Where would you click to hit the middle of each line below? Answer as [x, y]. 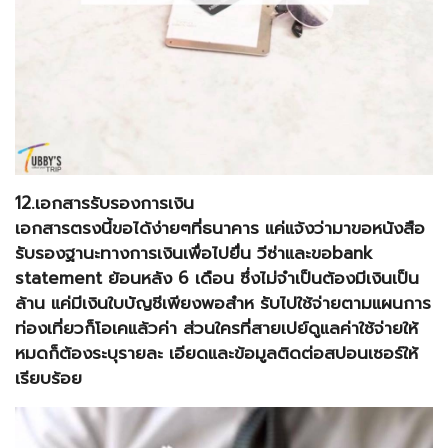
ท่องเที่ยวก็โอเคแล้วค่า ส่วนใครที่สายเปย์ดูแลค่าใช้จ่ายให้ [216, 328]
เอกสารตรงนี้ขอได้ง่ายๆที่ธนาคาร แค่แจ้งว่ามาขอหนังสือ [220, 228]
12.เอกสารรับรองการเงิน [104, 203]
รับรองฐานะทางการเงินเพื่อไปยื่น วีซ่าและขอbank [194, 253]
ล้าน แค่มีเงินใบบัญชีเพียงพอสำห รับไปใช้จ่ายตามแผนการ [223, 303]
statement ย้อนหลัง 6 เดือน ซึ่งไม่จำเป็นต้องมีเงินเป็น [217, 278]
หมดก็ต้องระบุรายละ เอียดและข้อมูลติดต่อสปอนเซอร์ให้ [216, 353]
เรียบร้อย [48, 378]
